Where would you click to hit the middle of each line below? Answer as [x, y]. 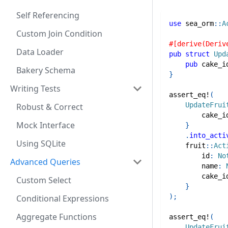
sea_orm [199, 24]
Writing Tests [35, 89]
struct [197, 54]
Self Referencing [48, 15]
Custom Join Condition [59, 34]
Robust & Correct [50, 107]
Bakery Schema [46, 70]
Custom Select [44, 180]
